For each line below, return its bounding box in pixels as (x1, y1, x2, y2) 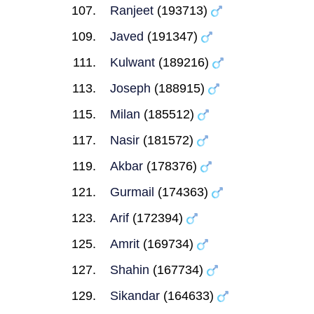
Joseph (110, 81, 151, 95)
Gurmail (110, 185, 154, 199)
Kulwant (110, 55, 155, 69)
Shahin (110, 263, 149, 277)
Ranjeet (110, 4, 153, 18)
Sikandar (110, 289, 160, 303)
